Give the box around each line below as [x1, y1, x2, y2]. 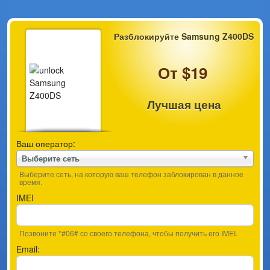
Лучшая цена [146, 96, 221, 113]
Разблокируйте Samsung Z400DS [114, 30, 254, 42]
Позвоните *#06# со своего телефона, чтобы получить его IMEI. [19, 228, 237, 238]
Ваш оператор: [16, 137, 75, 149]
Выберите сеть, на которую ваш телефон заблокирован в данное [19, 169, 243, 179]
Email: [16, 243, 40, 255]
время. [19, 177, 42, 187]
